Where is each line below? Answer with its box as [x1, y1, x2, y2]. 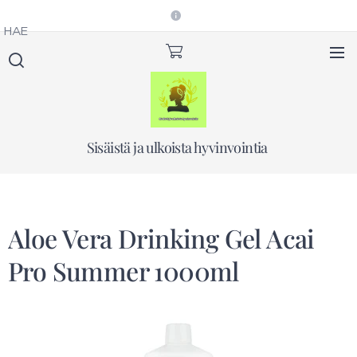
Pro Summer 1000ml [8, 253, 239, 288]
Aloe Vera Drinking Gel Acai [8, 221, 315, 255]
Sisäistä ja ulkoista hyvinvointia [86, 138, 271, 157]
